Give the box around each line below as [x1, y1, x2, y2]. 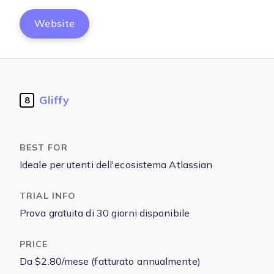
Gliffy [39, 94, 69, 106]
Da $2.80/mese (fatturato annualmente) [20, 256, 201, 267]
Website [34, 18, 75, 29]
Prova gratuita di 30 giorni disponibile [20, 208, 190, 218]
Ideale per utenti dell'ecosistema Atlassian [20, 160, 213, 170]
